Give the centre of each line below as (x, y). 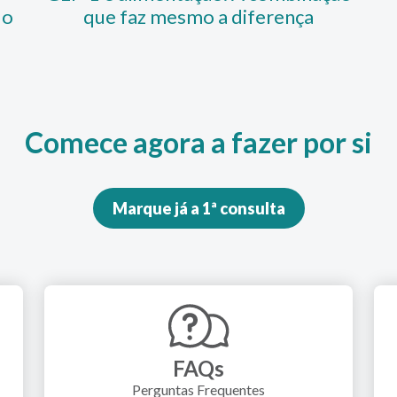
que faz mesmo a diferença (198, 16)
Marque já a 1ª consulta (198, 209)
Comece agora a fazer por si (198, 143)
